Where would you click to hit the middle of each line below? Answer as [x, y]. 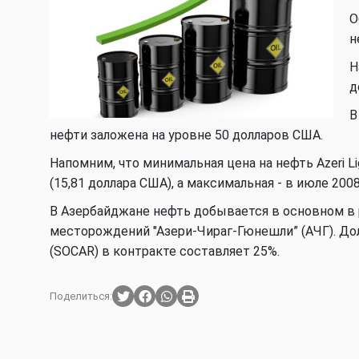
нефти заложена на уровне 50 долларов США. [186, 135]
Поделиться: [81, 296]
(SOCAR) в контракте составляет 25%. [165, 251]
